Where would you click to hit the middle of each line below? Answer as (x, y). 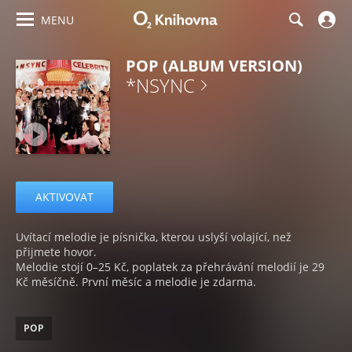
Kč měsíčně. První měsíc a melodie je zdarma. (136, 282)
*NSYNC (160, 85)
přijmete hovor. (56, 252)
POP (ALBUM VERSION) (214, 66)
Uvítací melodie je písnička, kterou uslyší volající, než (154, 237)
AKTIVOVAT (64, 197)
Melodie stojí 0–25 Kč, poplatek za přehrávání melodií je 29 (170, 267)
